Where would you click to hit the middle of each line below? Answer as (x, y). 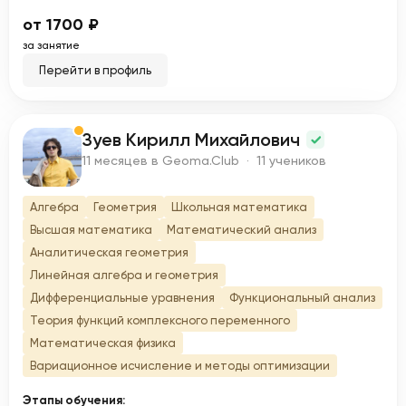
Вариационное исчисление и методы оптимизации (180, 366)
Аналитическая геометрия (109, 252)
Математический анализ (242, 230)
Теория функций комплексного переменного (160, 320)
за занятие (51, 45)
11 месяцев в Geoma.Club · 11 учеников (204, 160)
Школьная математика (239, 207)
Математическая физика (103, 343)
